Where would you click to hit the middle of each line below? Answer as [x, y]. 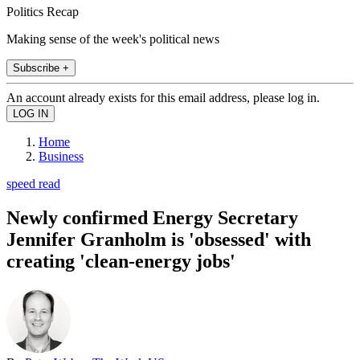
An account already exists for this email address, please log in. [163, 97]
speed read [33, 183]
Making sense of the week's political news [113, 39]
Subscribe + [41, 67]
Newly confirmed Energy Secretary [152, 217]
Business [61, 156]
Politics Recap [43, 11]
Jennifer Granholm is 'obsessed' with [159, 239]
